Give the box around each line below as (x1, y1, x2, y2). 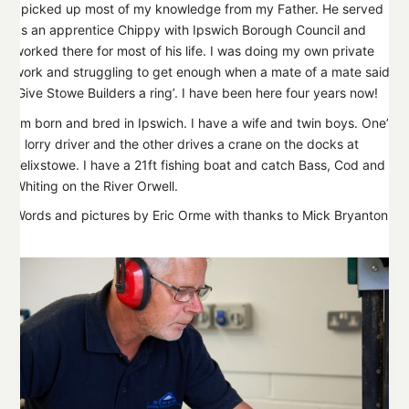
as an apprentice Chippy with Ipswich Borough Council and (14, 22, 366, 38)
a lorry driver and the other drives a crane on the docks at (14, 135, 359, 152)
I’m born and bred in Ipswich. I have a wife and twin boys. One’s (14, 114, 394, 131)
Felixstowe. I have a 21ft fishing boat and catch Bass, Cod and (14, 156, 385, 173)
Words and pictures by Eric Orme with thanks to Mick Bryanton (14, 207, 388, 224)
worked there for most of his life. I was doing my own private (14, 43, 374, 59)
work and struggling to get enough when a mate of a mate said (14, 64, 390, 80)
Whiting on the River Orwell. (14, 177, 178, 194)
